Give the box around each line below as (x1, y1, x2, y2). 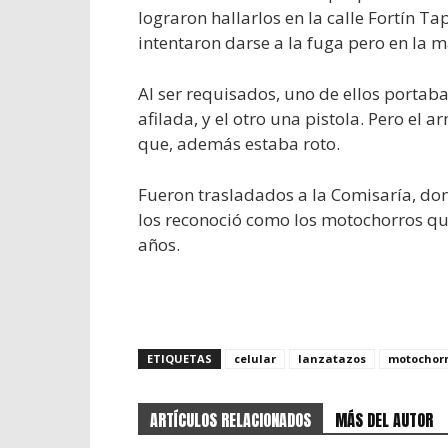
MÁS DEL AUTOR (335, 408, 433, 433)
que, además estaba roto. (138, 132, 340, 156)
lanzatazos (298, 351, 366, 367)
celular (234, 351, 276, 367)
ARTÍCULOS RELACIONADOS (150, 408, 311, 433)
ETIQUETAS (147, 351, 212, 367)
